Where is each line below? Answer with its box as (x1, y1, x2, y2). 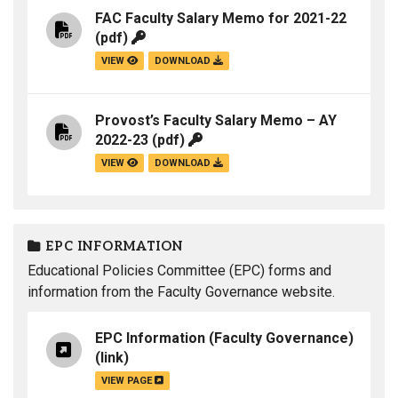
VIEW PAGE (101, 375, 155, 387)
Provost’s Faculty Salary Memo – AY (95, 112, 337, 130)
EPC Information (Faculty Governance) (95, 330, 354, 347)
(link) (95, 349, 129, 367)
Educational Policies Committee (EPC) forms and (28, 262, 331, 279)
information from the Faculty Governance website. (28, 283, 335, 300)
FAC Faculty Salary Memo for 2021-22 (95, 10, 346, 28)
